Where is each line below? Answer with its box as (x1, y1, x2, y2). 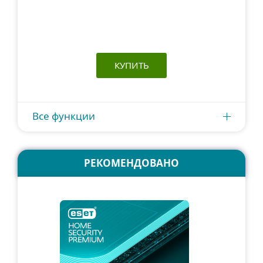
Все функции (32, 109, 95, 123)
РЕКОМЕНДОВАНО (84, 156, 179, 170)
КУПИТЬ (114, 59, 149, 71)
